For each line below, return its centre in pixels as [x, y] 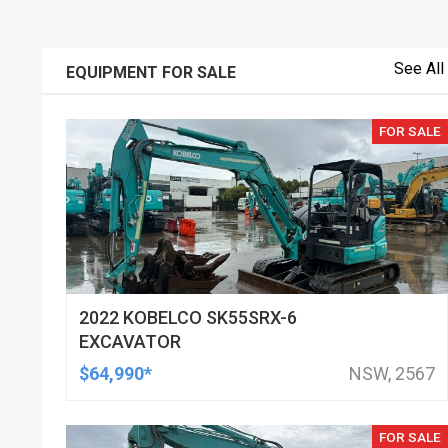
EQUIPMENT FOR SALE [151, 72]
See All [418, 68]
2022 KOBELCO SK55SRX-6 [188, 317]
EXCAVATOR [130, 341]
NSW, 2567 [391, 373]
